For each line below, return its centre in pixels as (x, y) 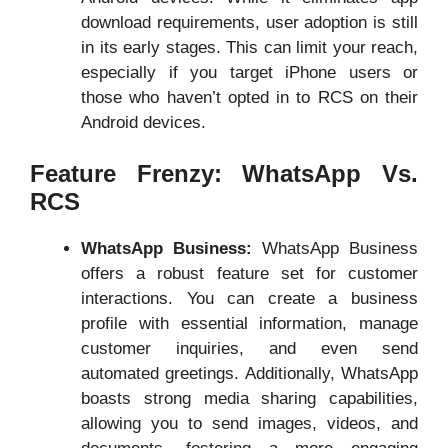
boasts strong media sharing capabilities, (249, 398)
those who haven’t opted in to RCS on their (249, 97)
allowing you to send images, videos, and (249, 423)
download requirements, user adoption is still (249, 22)
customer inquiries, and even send (249, 348)
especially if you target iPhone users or (249, 72)
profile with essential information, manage (249, 323)
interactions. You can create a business (249, 298)
